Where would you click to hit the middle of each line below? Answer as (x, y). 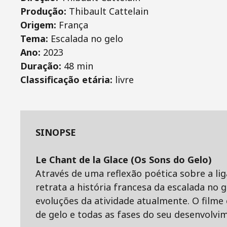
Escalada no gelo (87, 39)
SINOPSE (56, 132)
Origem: (40, 25)
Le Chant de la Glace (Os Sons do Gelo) (124, 160)
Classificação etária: (68, 80)
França (73, 25)
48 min (79, 66)
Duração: (42, 66)
